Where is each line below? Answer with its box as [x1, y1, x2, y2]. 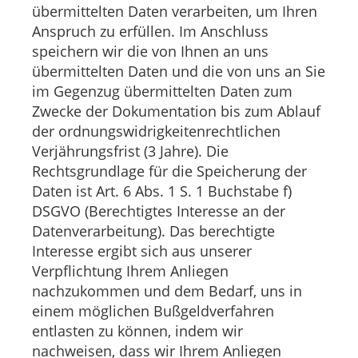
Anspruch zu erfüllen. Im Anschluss [32, 22, 268, 42]
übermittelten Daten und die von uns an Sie [32, 62, 325, 82]
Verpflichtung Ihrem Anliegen [32, 261, 229, 281]
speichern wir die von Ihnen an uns [32, 42, 268, 62]
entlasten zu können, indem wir [32, 321, 243, 341]
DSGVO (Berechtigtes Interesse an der [32, 201, 285, 221]
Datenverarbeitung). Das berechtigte [32, 221, 275, 241]
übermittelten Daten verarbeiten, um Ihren [32, 2, 317, 22]
